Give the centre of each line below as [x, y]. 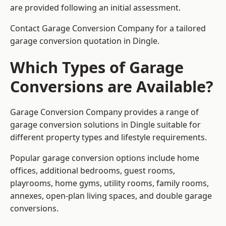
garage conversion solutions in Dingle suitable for [105, 125]
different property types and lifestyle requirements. [108, 137]
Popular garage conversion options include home [105, 158]
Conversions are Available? [112, 87]
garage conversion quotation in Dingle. [85, 41]
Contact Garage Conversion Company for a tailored [108, 29]
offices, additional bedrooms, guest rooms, [93, 171]
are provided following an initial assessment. [95, 8]
